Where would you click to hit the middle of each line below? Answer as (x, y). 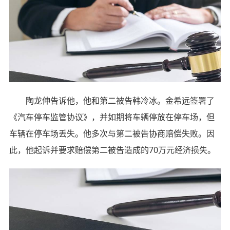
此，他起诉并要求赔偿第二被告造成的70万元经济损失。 (112, 150)
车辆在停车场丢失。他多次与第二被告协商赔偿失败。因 (112, 134)
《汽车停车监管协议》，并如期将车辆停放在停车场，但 (112, 117)
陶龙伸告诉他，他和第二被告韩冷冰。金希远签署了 (112, 101)
